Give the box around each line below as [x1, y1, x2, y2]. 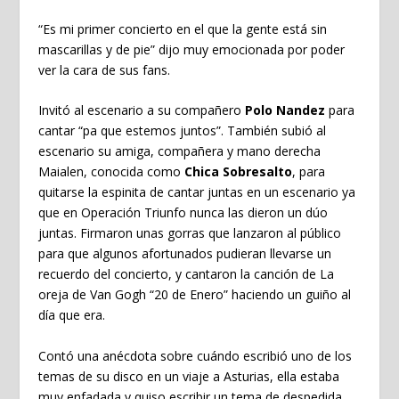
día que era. [37, 306, 105, 324]
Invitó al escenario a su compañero [37, 102, 245, 119]
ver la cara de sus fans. [37, 61, 170, 78]
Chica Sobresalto [183, 163, 292, 181]
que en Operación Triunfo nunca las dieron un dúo [37, 204, 328, 222]
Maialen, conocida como [37, 163, 184, 181]
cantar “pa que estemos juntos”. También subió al [37, 122, 326, 140]
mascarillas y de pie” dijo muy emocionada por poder [37, 40, 345, 58]
